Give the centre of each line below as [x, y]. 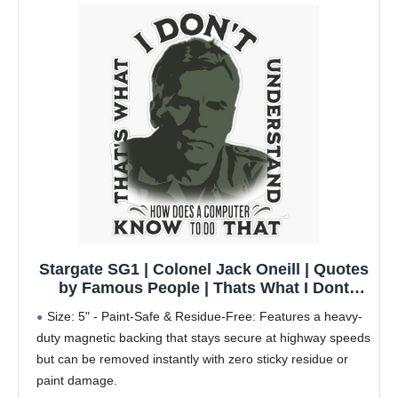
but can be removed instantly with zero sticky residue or [192, 359]
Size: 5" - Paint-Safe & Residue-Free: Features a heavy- [205, 317]
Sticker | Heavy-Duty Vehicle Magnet [203, 344]
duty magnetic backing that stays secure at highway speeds [203, 338]
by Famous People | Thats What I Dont [203, 288]
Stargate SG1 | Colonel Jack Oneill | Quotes [203, 270]
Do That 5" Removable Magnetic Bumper [203, 326]
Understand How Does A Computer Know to [203, 307]
